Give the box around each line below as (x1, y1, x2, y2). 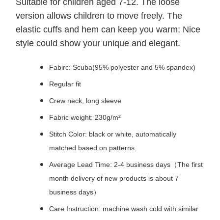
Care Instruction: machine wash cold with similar (49, 205, 198, 213)
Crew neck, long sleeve (49, 97, 121, 105)
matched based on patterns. (49, 144, 137, 152)
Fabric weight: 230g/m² (49, 113, 121, 122)
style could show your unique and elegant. (16, 38, 180, 49)
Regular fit (49, 80, 81, 88)
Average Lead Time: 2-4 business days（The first (49, 161, 203, 169)
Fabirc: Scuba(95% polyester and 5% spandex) (49, 63, 195, 72)
